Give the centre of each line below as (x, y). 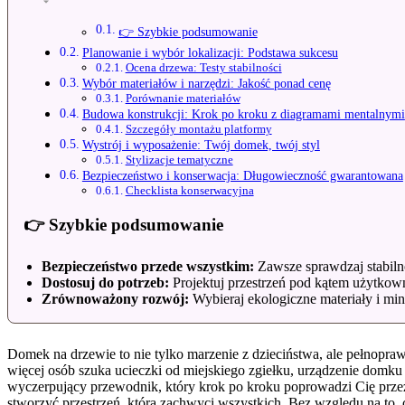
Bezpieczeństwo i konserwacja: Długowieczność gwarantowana (242, 176)
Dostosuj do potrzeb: (105, 282)
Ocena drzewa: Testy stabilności (203, 68)
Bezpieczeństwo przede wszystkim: (148, 266)
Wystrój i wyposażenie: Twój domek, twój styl (201, 145)
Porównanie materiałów (183, 99)
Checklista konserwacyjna (189, 191)
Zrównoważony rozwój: (115, 298)
